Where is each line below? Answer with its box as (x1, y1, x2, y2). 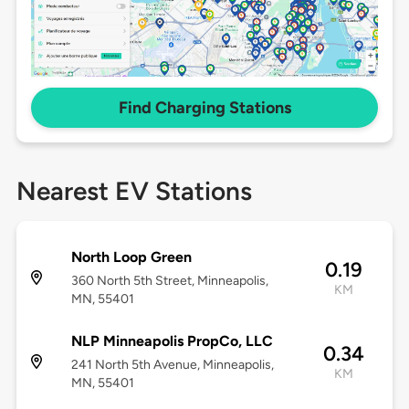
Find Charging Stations (118, 98, 291, 119)
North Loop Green (70, 248, 192, 267)
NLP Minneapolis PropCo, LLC (70, 332, 273, 351)
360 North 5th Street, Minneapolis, (70, 273, 268, 289)
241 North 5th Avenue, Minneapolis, (70, 357, 274, 373)
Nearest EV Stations (16, 175, 252, 207)
